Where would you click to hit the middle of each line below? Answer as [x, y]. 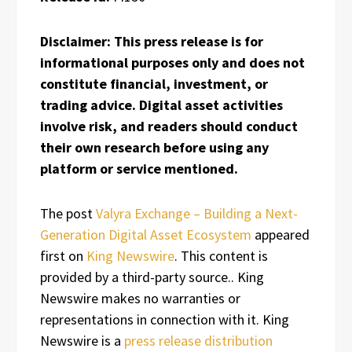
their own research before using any [154, 147]
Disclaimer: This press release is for [152, 41]
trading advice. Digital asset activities [161, 104]
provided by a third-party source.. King [152, 277]
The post [68, 213]
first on [63, 255]
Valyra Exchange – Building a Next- [197, 213]
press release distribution [198, 340]
